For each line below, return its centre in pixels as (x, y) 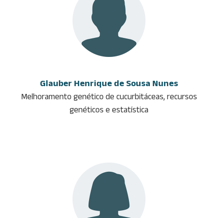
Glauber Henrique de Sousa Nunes (109, 83)
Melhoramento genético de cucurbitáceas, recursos (109, 96)
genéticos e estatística (109, 109)
